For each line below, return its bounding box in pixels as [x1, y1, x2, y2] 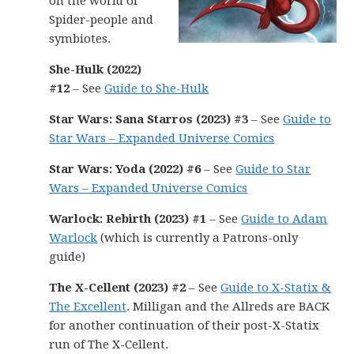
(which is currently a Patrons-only [97, 231, 299, 245]
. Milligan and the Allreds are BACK [126, 299, 330, 314]
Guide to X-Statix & [220, 281, 332, 295]
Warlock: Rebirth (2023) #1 [49, 212, 207, 226]
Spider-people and [49, 13, 154, 27]
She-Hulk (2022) [49, 62, 142, 77]
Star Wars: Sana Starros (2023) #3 [49, 112, 249, 126]
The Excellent [49, 299, 127, 314]
